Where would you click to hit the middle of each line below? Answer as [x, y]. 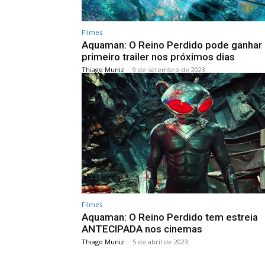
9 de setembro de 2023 [169, 69]
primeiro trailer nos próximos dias [158, 56]
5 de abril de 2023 [160, 242]
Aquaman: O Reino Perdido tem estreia [170, 217]
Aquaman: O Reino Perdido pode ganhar [172, 45]
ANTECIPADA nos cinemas [142, 229]
